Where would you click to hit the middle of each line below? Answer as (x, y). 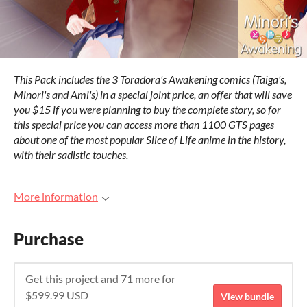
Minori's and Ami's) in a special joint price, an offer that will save (153, 94)
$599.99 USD (57, 295)
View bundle (247, 296)
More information (56, 196)
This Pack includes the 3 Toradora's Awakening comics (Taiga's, (150, 79)
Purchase (49, 239)
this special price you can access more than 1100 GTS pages (144, 124)
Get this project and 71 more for (100, 279)
